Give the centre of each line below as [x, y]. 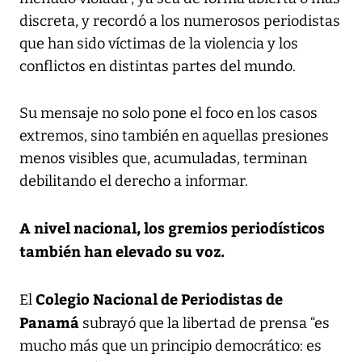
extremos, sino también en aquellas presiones [174, 135]
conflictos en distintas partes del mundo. [158, 66]
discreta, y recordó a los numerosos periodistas [180, 21]
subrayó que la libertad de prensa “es [204, 323]
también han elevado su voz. [122, 250]
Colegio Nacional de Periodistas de [159, 298]
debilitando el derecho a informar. [134, 181]
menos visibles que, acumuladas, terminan [163, 158]
